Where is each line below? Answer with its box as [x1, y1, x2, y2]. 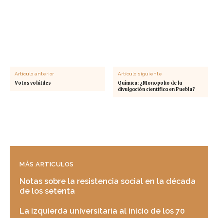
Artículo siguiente [118, 71, 163, 76]
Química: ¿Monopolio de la [118, 78, 182, 87]
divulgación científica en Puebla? [118, 84, 196, 93]
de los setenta [19, 186, 75, 196]
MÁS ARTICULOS [19, 160, 74, 168]
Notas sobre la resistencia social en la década [19, 176, 196, 186]
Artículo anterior [15, 71, 54, 76]
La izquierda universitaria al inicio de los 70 [19, 206, 185, 216]
